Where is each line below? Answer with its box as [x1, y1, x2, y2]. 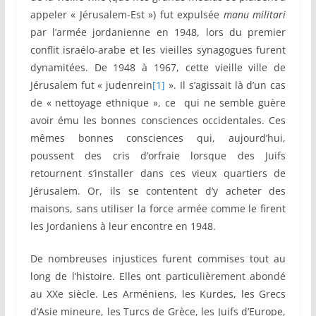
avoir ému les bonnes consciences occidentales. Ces [30, 114, 286, 128]
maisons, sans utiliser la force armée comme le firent [30, 202, 286, 216]
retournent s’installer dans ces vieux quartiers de [30, 166, 286, 181]
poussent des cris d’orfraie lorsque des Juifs [30, 149, 286, 163]
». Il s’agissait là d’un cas [165, 78, 286, 92]
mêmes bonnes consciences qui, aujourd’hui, [30, 131, 286, 145]
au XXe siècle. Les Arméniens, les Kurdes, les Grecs [30, 287, 286, 301]
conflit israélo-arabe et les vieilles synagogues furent [30, 43, 286, 57]
